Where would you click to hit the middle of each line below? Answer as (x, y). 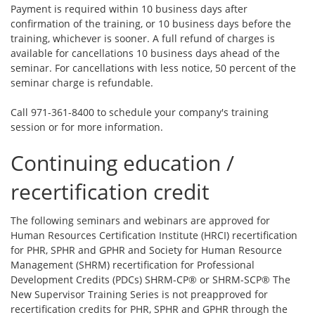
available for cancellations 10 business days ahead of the (145, 53)
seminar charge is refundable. (82, 82)
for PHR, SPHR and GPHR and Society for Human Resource (146, 250)
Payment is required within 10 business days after (129, 8)
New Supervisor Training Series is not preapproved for (139, 294)
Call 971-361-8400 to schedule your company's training (140, 112)
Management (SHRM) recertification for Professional (133, 264)
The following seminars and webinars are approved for (140, 220)
